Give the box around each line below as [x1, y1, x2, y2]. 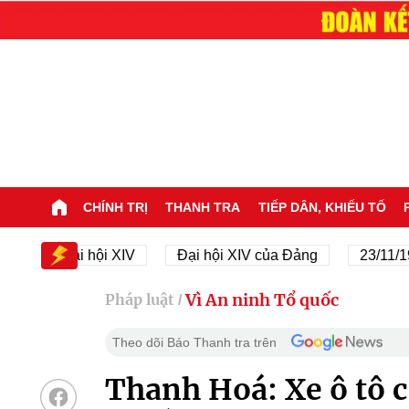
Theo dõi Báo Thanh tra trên [111, 334, 277, 350]
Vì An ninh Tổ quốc [184, 288, 339, 310]
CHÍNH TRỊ [82, 199, 148, 215]
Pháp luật [104, 290, 174, 309]
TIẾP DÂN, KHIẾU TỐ [257, 199, 386, 215]
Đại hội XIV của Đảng [131, 246, 273, 263]
